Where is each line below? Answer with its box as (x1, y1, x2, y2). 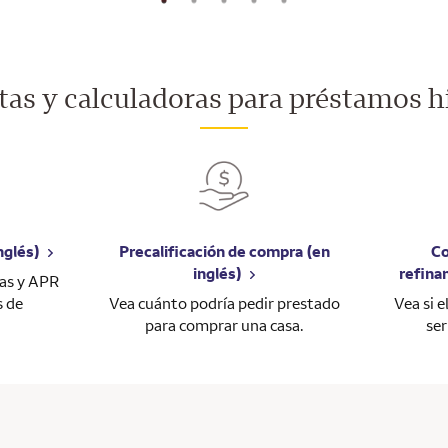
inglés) (193, 263, 242, 284)
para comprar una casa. (144, 315, 304, 336)
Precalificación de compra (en (118, 241, 330, 262)
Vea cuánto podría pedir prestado (108, 293, 340, 314)
